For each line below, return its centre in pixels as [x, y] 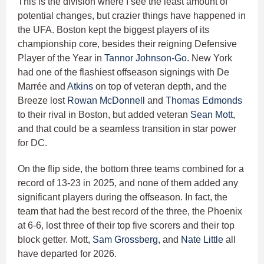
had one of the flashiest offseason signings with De [123, 72]
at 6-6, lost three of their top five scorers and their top [126, 226]
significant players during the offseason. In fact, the [123, 197]
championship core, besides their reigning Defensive [127, 44]
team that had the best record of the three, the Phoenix [130, 212]
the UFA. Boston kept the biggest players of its [113, 30]
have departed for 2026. [68, 254]
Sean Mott [212, 115]
